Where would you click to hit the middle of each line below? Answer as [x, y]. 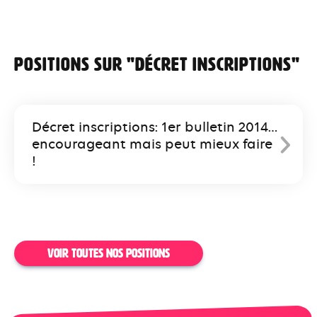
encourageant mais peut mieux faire [152, 144]
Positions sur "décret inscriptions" [157, 65]
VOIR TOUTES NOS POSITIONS [108, 254]
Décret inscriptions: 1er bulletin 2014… [154, 127]
